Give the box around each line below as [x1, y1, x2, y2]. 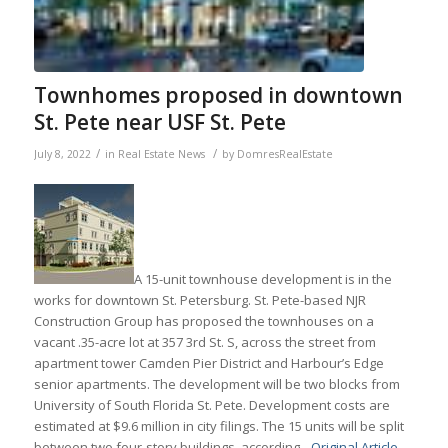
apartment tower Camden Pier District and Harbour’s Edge [33, 353, 384, 372]
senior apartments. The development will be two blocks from [33, 374, 400, 393]
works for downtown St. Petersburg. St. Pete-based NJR [33, 290, 366, 309]
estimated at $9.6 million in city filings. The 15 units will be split [33, 416, 404, 435]
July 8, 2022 [33, 146, 91, 161]
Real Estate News [117, 146, 205, 161]
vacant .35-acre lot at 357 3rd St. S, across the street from [33, 332, 376, 351]
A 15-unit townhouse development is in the [133, 269, 392, 288]
